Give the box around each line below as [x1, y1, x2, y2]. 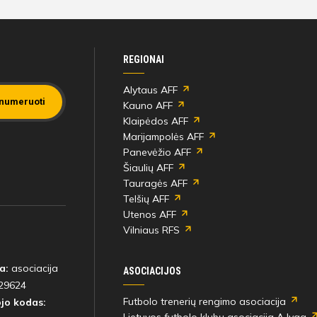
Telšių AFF [122, 192, 169, 206]
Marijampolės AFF [122, 130, 204, 144]
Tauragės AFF [122, 177, 188, 190]
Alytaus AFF [122, 83, 178, 97]
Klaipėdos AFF [122, 115, 188, 128]
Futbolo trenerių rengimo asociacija [122, 295, 286, 309]
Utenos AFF [122, 208, 176, 221]
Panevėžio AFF [122, 146, 191, 159]
